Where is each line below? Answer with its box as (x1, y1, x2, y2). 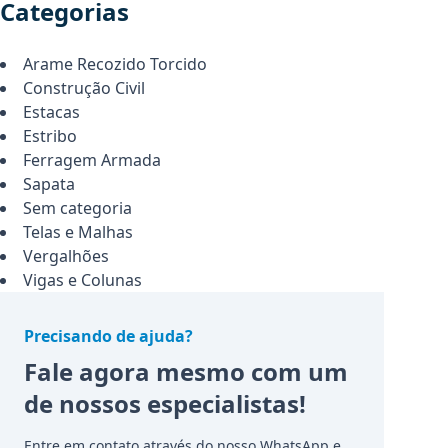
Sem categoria (23, 197, 132, 219)
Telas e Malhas (23, 221, 133, 243)
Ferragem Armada (23, 149, 161, 171)
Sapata (23, 173, 75, 195)
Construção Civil (23, 77, 145, 99)
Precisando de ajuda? (24, 325, 193, 347)
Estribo (23, 125, 77, 147)
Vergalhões (23, 245, 109, 267)
